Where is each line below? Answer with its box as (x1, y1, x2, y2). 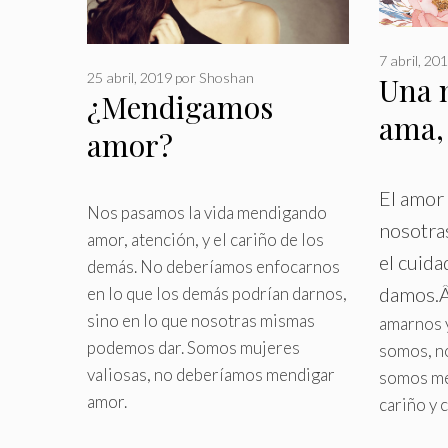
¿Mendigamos (87, 87, 273, 128)
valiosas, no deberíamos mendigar (87, 364, 335, 386)
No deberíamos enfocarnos (137, 256, 340, 278)
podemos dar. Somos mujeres (87, 337, 300, 359)
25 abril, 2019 (87, 69, 172, 87)
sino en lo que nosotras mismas (87, 310, 315, 332)
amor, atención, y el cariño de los (87, 229, 324, 251)
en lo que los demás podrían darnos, (87, 283, 347, 305)
